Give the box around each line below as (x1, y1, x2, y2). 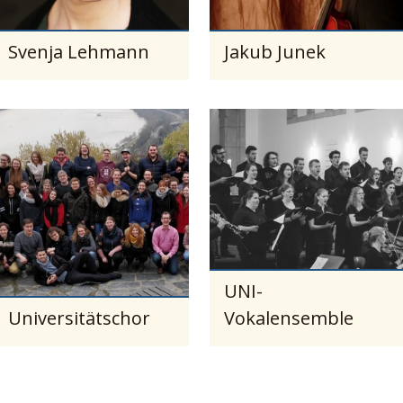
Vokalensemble (224, 305, 354, 330)
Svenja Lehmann (8, 39, 150, 64)
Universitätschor (8, 305, 151, 330)
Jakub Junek (224, 39, 327, 64)
